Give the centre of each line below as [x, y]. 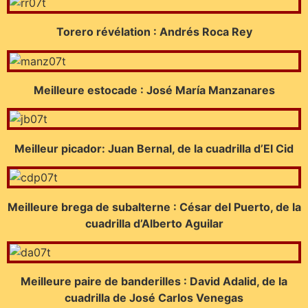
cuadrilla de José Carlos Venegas [154, 298]
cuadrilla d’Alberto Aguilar [154, 223]
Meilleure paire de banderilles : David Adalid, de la [154, 282]
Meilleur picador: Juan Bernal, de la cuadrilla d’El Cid [154, 148]
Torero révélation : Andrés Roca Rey [154, 32]
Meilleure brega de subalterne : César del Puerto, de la [154, 207]
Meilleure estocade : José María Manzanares [154, 90]
